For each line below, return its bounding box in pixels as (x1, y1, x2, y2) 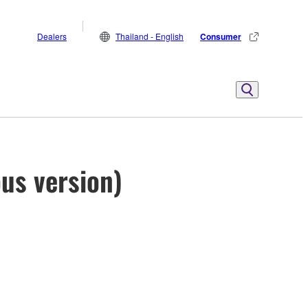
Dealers (37, 30, 67, 42)
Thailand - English (115, 30, 184, 42)
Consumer (200, 30, 241, 43)
